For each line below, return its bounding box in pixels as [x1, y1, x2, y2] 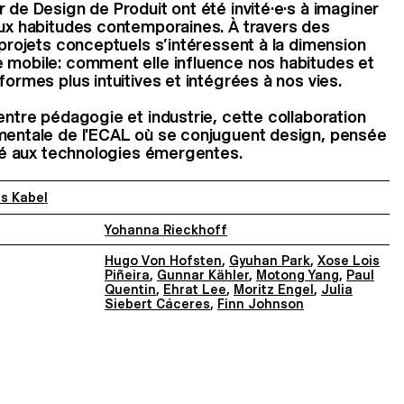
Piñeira [105, 267, 150, 282]
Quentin [105, 281, 156, 297]
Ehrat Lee [163, 281, 226, 297]
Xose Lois [317, 252, 380, 268]
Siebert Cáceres [105, 296, 210, 311]
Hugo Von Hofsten [105, 252, 222, 268]
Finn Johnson [217, 296, 304, 311]
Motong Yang [256, 267, 339, 282]
